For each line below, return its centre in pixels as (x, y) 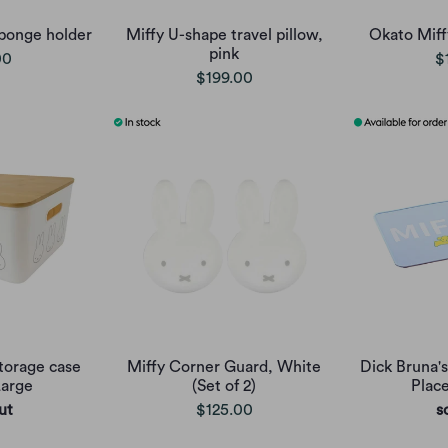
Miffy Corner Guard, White (224, 366)
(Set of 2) (224, 385)
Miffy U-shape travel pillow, (224, 34)
